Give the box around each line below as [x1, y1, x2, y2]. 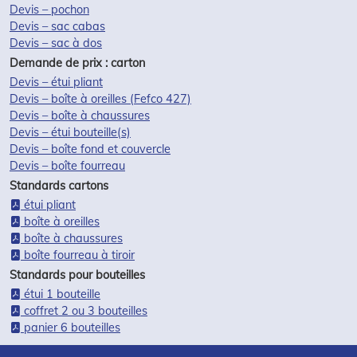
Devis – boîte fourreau [10, 159, 125, 173]
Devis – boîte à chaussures [10, 108, 150, 123]
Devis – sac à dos [10, 36, 102, 50]
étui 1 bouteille [21, 287, 100, 301]
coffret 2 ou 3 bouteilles [21, 304, 147, 318]
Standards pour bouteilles [10, 268, 145, 282]
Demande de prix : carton [10, 56, 145, 70]
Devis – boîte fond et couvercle [10, 142, 171, 156]
